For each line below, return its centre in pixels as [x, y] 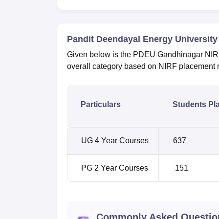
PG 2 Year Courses [115, 168]
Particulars [101, 105]
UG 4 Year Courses [115, 141]
